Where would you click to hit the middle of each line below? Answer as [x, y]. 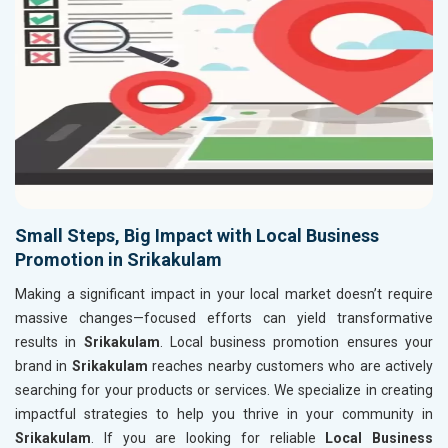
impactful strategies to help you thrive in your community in [224, 413]
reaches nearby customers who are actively [292, 365]
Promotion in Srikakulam [118, 259]
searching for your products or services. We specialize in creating [224, 389]
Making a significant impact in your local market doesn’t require [224, 293]
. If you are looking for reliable [208, 437]
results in [49, 341]
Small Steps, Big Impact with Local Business [197, 235]
